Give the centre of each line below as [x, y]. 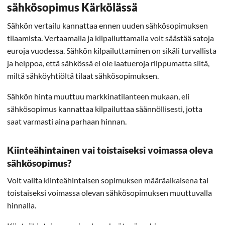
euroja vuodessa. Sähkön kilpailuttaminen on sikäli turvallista [112, 50]
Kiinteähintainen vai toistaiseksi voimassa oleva [110, 150]
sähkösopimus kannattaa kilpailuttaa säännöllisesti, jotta [105, 109]
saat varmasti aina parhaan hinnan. [67, 121]
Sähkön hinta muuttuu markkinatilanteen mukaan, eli [98, 96]
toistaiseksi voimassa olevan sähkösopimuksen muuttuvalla [109, 193]
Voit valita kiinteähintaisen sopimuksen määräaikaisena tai [108, 180]
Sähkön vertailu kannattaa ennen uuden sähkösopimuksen [107, 25]
